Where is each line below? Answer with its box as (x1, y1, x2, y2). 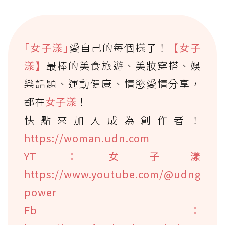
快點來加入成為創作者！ (24, 113, 201, 128)
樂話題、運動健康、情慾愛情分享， (24, 76, 201, 91)
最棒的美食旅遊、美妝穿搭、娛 (46, 58, 201, 73)
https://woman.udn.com (24, 131, 150, 146)
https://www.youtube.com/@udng (24, 167, 201, 182)
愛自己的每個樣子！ (69, 40, 169, 55)
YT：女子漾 (24, 149, 201, 164)
